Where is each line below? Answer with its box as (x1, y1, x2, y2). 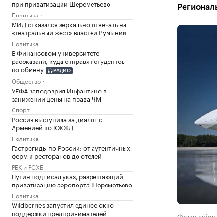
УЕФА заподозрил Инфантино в (12, 85, 107, 95)
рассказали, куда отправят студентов (12, 56, 125, 65)
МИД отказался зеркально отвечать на (12, 19, 126, 29)
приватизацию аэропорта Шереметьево (12, 179, 132, 189)
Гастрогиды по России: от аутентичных (12, 142, 130, 152)
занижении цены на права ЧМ (12, 93, 101, 103)
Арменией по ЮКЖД (12, 122, 73, 132)
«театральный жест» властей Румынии (12, 27, 126, 37)
